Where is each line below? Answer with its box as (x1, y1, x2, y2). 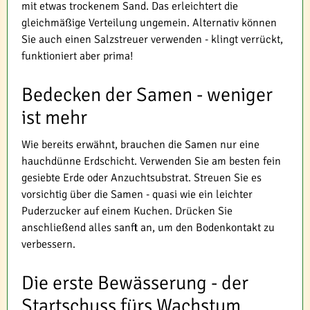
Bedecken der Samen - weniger (21, 83, 273, 107)
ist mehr (21, 106, 87, 130)
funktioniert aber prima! (21, 49, 133, 64)
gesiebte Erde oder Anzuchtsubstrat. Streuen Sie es (21, 171, 262, 185)
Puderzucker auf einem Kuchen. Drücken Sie (21, 204, 232, 219)
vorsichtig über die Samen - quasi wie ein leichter (21, 188, 253, 202)
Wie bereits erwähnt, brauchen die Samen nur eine (21, 138, 259, 152)
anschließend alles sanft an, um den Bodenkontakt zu (21, 221, 275, 235)
